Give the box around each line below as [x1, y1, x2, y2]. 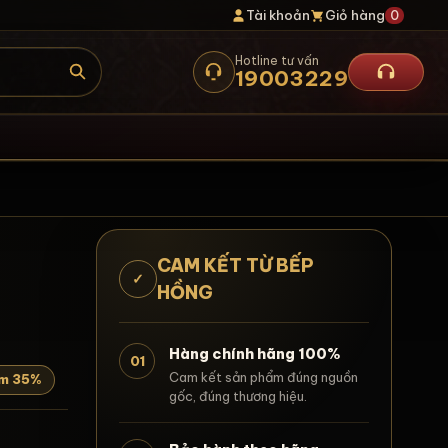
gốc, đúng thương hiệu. [169, 388, 308, 404]
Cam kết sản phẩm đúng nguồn [169, 369, 359, 385]
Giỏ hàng [325, 6, 385, 23]
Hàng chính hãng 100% [169, 344, 342, 363]
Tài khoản [246, 6, 310, 23]
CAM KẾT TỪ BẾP [156, 254, 314, 277]
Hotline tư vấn [234, 53, 319, 68]
